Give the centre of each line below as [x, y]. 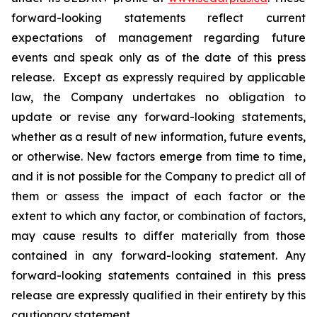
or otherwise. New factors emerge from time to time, [158, 156]
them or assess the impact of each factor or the [158, 196]
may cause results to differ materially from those [158, 236]
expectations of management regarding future [158, 38]
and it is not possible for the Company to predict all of [158, 176]
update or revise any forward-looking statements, [158, 117]
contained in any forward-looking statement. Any [158, 255]
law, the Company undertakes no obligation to [158, 97]
